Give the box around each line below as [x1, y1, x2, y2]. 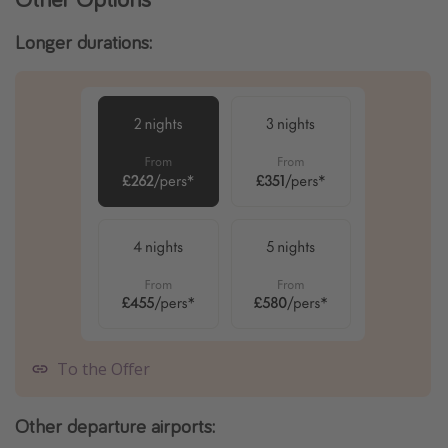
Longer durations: [15, 29, 152, 55]
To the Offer [57, 358, 150, 381]
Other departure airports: [15, 413, 215, 439]
